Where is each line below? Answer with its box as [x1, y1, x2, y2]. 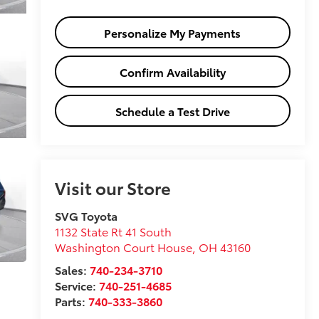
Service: [54, 277, 99, 294]
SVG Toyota [54, 207, 117, 224]
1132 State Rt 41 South [54, 223, 172, 240]
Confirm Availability [119, 63, 226, 80]
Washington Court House [54, 239, 192, 256]
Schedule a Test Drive [115, 102, 230, 119]
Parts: [54, 293, 88, 310]
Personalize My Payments [104, 23, 241, 41]
